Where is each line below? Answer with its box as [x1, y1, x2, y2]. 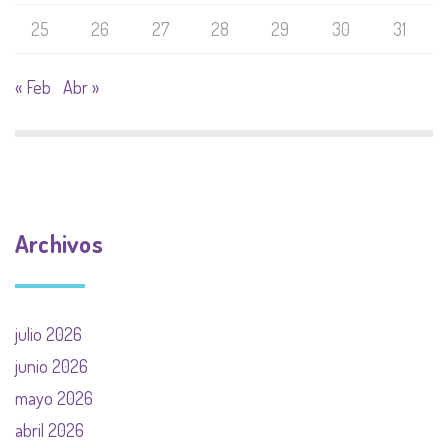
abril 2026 [15, 419, 84, 442]
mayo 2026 [15, 387, 93, 410]
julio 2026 [15, 323, 82, 346]
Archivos [15, 228, 103, 260]
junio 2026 [15, 355, 88, 378]
